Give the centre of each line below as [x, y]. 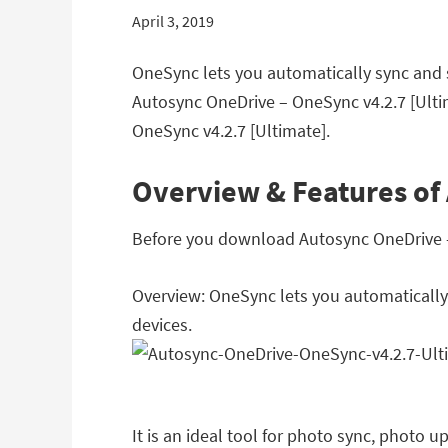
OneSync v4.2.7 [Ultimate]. [231, 130]
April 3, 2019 [173, 21]
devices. [162, 324]
